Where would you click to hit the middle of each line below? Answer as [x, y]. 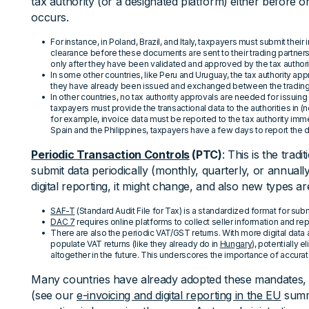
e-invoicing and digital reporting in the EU [179, 295]
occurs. [50, 17]
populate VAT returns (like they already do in [135, 244]
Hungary [236, 244]
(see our [54, 295]
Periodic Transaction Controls [110, 154]
